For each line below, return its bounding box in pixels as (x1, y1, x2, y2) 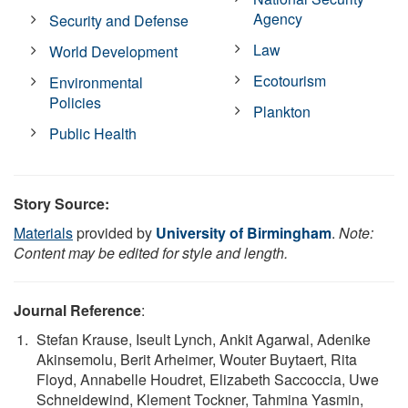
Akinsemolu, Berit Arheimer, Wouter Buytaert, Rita (36, 348, 357, 370)
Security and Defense (49, 9, 189, 31)
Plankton (253, 100, 311, 122)
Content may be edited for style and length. (14, 241, 288, 263)
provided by (73, 221, 156, 243)
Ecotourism (253, 69, 327, 91)
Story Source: (14, 192, 109, 214)
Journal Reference (14, 299, 141, 321)
